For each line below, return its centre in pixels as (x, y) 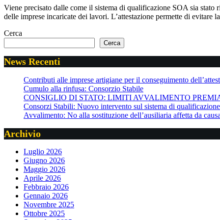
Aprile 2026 (42, 178)
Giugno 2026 (44, 161)
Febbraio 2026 (46, 187)
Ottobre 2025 (44, 214)
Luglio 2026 (43, 152)
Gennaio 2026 (46, 196)
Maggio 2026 (44, 169)
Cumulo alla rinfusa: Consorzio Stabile (83, 89)
